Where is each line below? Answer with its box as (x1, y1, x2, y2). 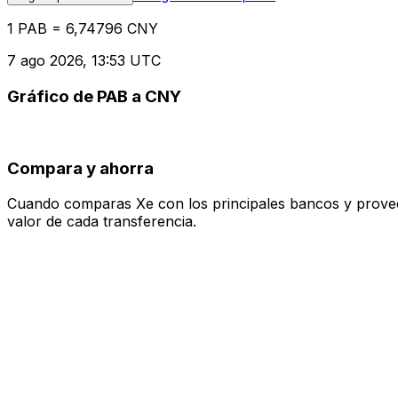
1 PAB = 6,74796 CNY (7, 20, 158, 38)
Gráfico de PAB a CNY (7, 86, 181, 107)
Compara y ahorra (7, 157, 154, 179)
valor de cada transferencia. (7, 212, 196, 231)
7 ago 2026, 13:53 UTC (7, 52, 161, 70)
